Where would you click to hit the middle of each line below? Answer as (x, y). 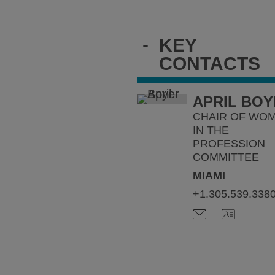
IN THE (211, 130)
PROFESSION (229, 144)
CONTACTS (210, 64)
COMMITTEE (226, 157)
